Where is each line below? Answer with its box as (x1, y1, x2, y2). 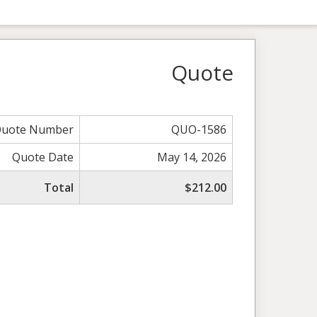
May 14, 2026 (157, 149, 227, 165)
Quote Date (12, 149, 74, 165)
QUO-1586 (171, 121, 227, 137)
